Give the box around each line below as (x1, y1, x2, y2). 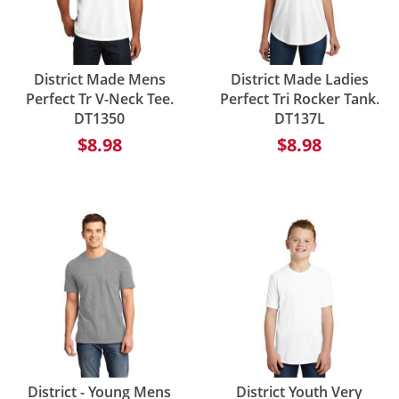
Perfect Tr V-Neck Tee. (25, 88, 174, 109)
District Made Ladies (230, 69, 369, 89)
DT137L (273, 108, 325, 128)
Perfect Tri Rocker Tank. (219, 88, 379, 109)
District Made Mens (33, 69, 166, 89)
